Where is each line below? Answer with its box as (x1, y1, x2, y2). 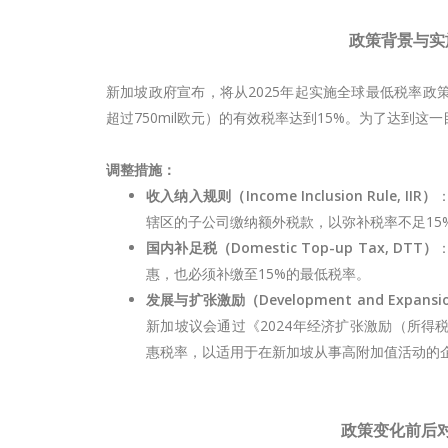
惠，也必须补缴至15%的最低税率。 (146, 264, 370, 283)
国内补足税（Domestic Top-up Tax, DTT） (146, 238, 438, 257)
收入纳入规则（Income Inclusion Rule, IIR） (146, 186, 437, 205)
